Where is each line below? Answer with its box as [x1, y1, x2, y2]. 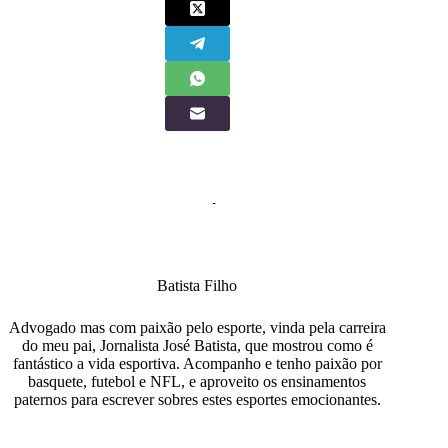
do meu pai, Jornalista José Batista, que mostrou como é [21, 336, 373, 354]
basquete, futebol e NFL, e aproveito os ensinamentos [28, 372, 367, 390]
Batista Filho [157, 276, 238, 294]
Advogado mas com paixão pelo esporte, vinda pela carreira [8, 318, 386, 336]
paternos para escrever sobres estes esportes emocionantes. [13, 390, 381, 408]
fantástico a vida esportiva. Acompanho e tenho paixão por [12, 354, 382, 372]
